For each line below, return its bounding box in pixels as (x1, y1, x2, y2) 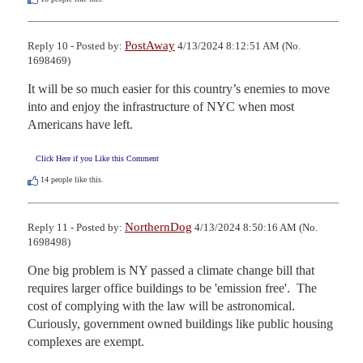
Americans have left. (28, 117, 133, 132)
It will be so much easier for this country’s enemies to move (28, 82, 330, 96)
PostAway (125, 39, 175, 53)
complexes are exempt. (28, 334, 144, 348)
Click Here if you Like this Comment (36, 154, 159, 164)
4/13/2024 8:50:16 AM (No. (192, 220, 318, 233)
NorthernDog (125, 220, 192, 233)
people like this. (49, 175, 104, 185)
